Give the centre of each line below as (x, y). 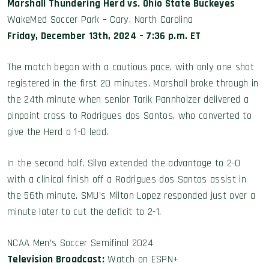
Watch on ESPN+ (142, 259)
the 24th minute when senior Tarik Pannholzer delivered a (128, 100)
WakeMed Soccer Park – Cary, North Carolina (100, 20)
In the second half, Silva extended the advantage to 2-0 (124, 163)
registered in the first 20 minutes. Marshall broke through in (133, 83)
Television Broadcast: (56, 259)
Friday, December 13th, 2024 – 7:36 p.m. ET (104, 36)
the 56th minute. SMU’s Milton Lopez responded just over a (131, 196)
